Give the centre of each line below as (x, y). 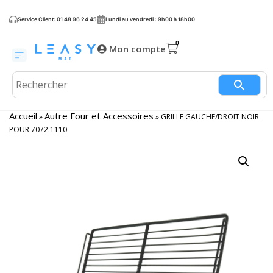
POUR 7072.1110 (38, 129)
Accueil (23, 116)
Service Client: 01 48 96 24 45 (57, 19)
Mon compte (137, 49)
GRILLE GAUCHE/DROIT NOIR (210, 117)
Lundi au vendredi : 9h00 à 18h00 (150, 19)
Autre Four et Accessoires (99, 116)
